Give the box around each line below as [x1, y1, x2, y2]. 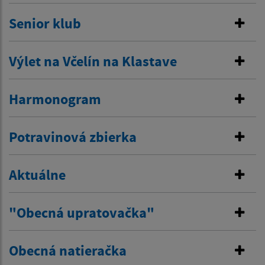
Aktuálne [9, 166, 66, 185]
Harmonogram [9, 90, 101, 109]
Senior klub [9, 14, 81, 33]
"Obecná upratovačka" [9, 203, 154, 222]
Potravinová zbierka [9, 128, 137, 147]
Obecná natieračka [9, 241, 127, 260]
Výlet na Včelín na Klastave [9, 52, 177, 71]
